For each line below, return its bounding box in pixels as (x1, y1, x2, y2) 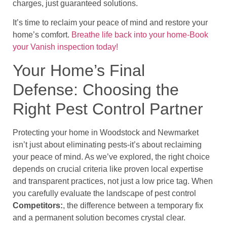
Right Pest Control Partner (13, 99, 203, 118)
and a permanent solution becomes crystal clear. (13, 213, 185, 222)
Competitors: (13, 201, 63, 210)
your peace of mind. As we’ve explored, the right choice (13, 152, 210, 161)
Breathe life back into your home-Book (71, 30, 208, 40)
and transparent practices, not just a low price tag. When (13, 176, 213, 185)
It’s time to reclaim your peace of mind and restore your (13, 18, 208, 27)
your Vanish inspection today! (13, 43, 118, 52)
